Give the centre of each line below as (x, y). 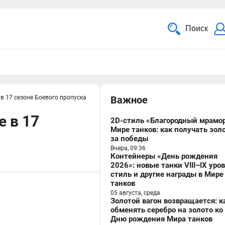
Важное (129, 100)
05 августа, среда (135, 193)
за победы (129, 139)
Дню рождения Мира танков (161, 219)
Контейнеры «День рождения (164, 156)
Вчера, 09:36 (128, 148)
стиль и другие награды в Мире (167, 174)
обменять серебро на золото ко (167, 210)
